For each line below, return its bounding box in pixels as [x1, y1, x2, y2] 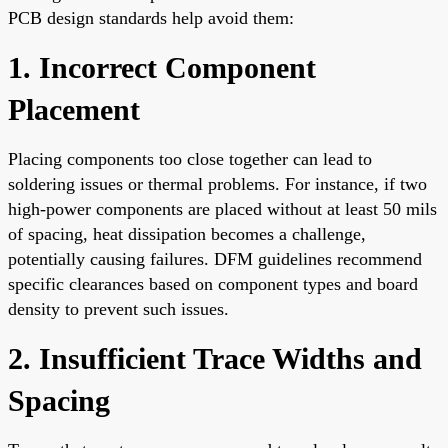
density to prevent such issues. [8, 298, 229, 319]
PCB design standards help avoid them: [8, 7, 294, 28]
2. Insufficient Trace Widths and [8, 341, 422, 375]
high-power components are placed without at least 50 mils [8, 198, 437, 219]
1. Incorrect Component [8, 50, 316, 84]
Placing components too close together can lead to [8, 148, 372, 169]
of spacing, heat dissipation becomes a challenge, [8, 223, 366, 244]
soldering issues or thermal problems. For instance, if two [8, 173, 427, 194]
